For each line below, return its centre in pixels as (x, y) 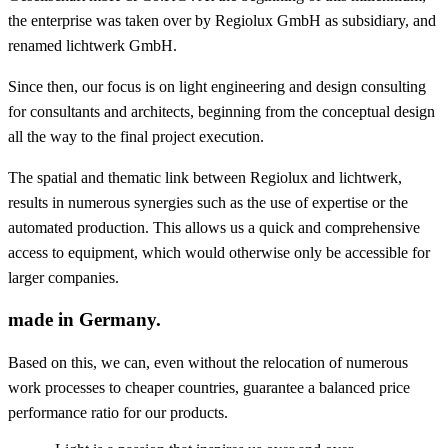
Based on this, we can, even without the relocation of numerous (208, 362)
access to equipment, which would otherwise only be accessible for (219, 253)
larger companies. (63, 278)
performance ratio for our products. (118, 412)
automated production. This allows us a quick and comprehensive (214, 228)
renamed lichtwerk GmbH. (92, 46)
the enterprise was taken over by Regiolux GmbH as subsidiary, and (222, 21)
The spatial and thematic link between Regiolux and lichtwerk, (205, 178)
